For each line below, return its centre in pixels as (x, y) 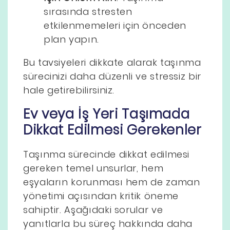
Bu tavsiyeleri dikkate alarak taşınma (112, 62)
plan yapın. (72, 39)
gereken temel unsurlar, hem (93, 168)
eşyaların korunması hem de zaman (112, 182)
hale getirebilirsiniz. (69, 90)
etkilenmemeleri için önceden (115, 25)
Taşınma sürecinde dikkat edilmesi (107, 154)
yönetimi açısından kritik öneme (101, 196)
